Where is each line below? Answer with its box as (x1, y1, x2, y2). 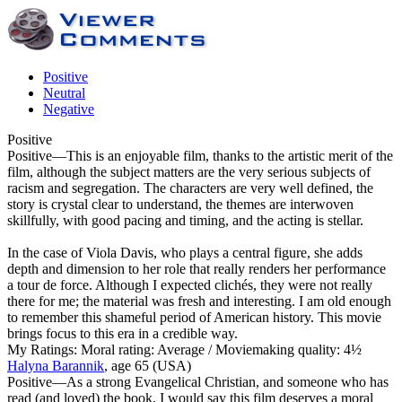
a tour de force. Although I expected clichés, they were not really (7, 276, 372, 293)
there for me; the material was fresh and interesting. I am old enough (7, 293, 391, 309)
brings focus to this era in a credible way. (7, 325, 238, 341)
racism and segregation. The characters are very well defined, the (7, 179, 373, 196)
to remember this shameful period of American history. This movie (7, 309, 381, 325)
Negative (43, 100, 94, 117)
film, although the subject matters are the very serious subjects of (7, 163, 371, 179)
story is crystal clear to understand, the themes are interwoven (7, 196, 354, 212)
